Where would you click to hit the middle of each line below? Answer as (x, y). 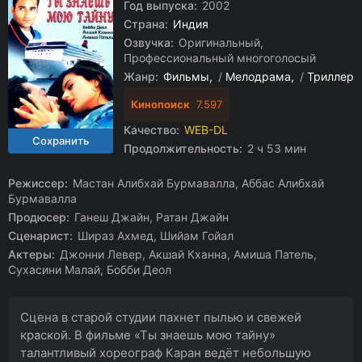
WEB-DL (206, 130)
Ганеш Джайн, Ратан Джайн (150, 217)
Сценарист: (40, 236)
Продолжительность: (183, 148)
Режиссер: (38, 183)
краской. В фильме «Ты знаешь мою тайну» (148, 335)
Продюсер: (39, 217)
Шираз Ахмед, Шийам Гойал (154, 236)
